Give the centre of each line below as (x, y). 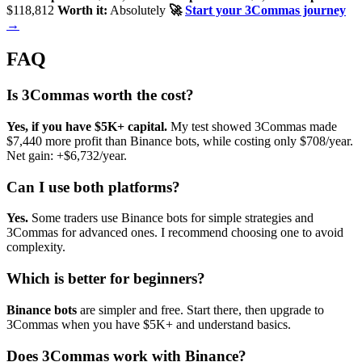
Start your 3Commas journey (265, 11)
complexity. (36, 247)
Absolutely (138, 11)
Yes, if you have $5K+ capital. (87, 126)
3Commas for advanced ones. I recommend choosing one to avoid (175, 233)
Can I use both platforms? (93, 187)
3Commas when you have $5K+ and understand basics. (149, 324)
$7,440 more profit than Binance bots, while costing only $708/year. (180, 141)
